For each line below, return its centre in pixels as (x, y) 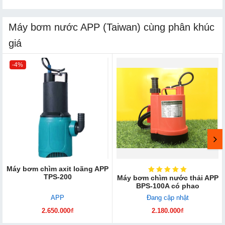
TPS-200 (58, 177)
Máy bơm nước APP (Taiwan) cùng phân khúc (111, 27)
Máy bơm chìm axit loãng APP (58, 168)
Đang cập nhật (167, 197)
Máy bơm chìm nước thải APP (167, 178)
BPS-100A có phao (167, 186)
